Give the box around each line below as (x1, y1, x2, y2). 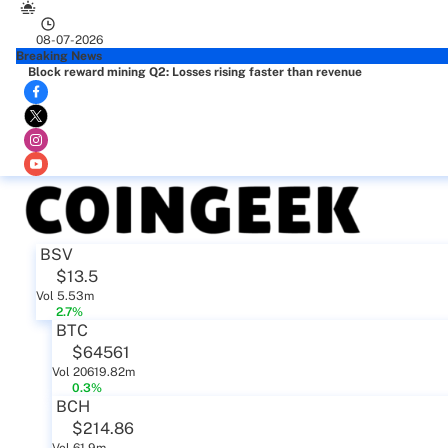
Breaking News (16, 49, 102, 63)
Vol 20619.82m (52, 365, 135, 379)
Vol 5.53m (36, 289, 94, 303)
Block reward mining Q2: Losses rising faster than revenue (28, 65, 362, 79)
